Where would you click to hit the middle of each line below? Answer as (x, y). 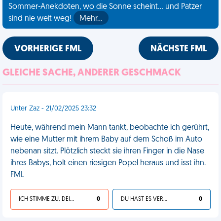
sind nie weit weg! (41, 19)
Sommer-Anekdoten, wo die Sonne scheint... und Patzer (105, 7)
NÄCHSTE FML (179, 49)
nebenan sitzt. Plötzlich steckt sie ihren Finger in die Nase (107, 151)
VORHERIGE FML (48, 49)
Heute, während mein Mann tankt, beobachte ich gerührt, (110, 128)
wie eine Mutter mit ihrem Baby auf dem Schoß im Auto (106, 140)
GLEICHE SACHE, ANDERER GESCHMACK (92, 73)
